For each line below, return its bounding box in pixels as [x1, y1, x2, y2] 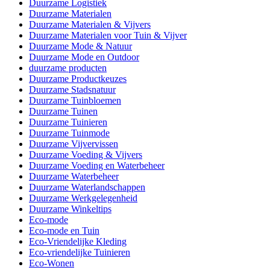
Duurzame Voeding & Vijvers [29, 149, 142, 160]
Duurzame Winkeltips [29, 203, 111, 214]
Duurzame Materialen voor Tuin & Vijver [29, 30, 187, 40]
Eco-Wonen [29, 257, 74, 268]
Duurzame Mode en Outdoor [29, 51, 139, 62]
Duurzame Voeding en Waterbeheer [29, 160, 165, 171]
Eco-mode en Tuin [29, 225, 99, 236]
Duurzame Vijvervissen [29, 138, 118, 149]
